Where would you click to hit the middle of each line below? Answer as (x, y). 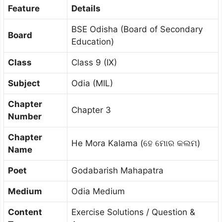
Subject (24, 83)
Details (86, 8)
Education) (93, 42)
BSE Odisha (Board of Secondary (137, 29)
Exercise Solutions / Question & (133, 212)
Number (25, 116)
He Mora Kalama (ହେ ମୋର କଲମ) (136, 143)
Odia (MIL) (92, 83)
